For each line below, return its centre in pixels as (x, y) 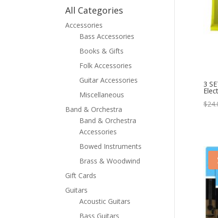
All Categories (94, 10)
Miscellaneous (102, 94)
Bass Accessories (107, 36)
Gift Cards (81, 175)
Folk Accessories (106, 65)
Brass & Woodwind (110, 161)
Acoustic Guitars (105, 201)
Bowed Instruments (111, 146)
